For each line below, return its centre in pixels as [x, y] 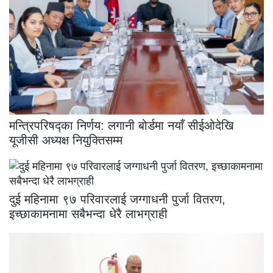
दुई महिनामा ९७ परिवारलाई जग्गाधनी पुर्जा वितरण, [117, 200]
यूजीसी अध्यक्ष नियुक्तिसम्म [66, 140]
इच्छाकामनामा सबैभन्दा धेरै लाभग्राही [88, 214]
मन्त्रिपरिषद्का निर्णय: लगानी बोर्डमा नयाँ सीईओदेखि [122, 126]
